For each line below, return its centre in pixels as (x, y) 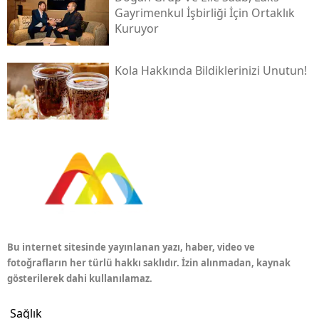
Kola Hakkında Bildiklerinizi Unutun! (210, 71)
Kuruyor (136, 28)
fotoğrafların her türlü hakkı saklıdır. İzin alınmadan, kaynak (149, 263)
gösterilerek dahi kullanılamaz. (80, 279)
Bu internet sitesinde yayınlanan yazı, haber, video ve (131, 247)
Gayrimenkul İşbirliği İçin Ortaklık (204, 12)
